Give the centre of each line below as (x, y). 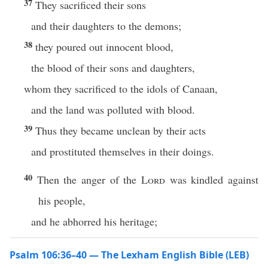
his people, (62, 200)
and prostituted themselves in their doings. (123, 151)
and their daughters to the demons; (106, 26)
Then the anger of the (89, 179)
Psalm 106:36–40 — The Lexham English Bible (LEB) (129, 255)
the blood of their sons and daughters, (113, 68)
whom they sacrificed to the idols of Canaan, (121, 89)
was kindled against (212, 179)
